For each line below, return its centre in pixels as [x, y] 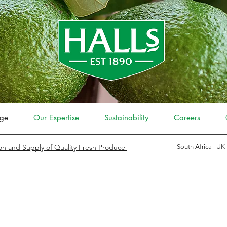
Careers [187, 117]
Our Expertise [56, 117]
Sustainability [126, 117]
